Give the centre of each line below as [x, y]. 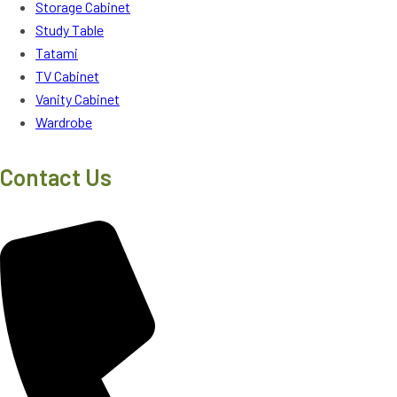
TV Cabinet [67, 76]
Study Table [70, 30]
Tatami [57, 53]
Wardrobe [64, 122]
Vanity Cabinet [78, 99]
